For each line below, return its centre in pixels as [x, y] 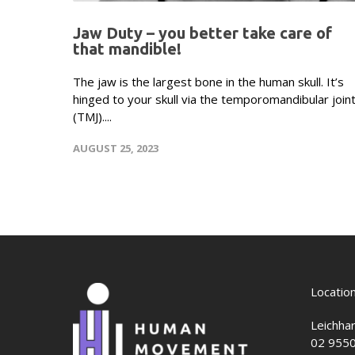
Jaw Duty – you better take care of [202, 32]
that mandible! [127, 48]
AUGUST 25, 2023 [116, 148]
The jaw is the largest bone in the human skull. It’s [208, 81]
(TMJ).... [92, 116]
